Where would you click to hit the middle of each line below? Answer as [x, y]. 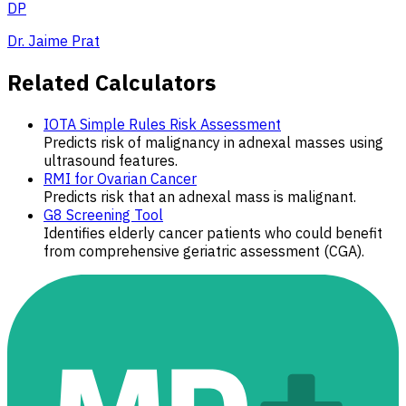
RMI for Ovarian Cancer [120, 178]
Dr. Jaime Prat [53, 40]
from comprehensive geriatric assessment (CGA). [204, 251]
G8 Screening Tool [103, 214]
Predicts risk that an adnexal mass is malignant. [200, 196]
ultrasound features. [111, 160]
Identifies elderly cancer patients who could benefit [213, 232]
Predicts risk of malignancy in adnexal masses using [213, 142]
